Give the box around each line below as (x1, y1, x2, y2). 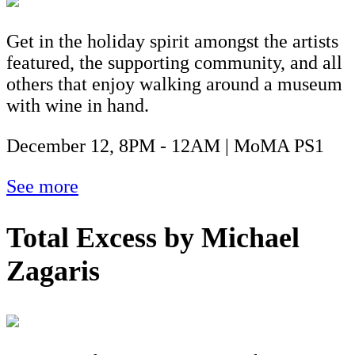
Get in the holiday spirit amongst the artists (6, 30, 338, 52)
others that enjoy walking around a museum (6, 73, 342, 94)
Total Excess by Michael (6, 221, 300, 254)
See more (6, 175, 78, 197)
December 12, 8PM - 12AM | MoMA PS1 (6, 135, 324, 156)
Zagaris (6, 254, 100, 287)
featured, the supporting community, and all (6, 52, 342, 73)
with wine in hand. (6, 94, 149, 116)
